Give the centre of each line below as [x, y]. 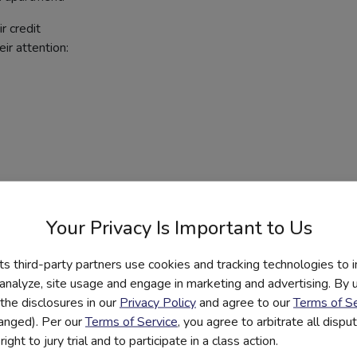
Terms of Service [131, 321]
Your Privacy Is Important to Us [178, 227]
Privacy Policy [158, 302]
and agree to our [245, 302]
